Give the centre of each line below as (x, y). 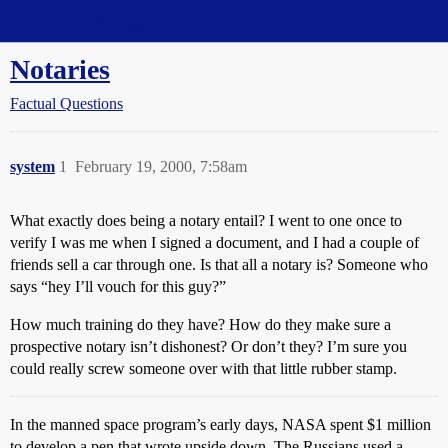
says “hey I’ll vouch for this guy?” (118, 286)
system (32, 166)
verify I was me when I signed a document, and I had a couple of (214, 242)
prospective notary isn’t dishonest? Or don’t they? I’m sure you (208, 346)
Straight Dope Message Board (105, 20)
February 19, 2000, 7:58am (161, 166)
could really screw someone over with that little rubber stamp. (203, 368)
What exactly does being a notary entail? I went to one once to (206, 220)
